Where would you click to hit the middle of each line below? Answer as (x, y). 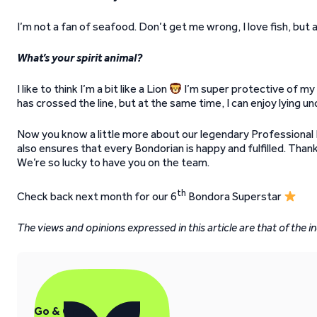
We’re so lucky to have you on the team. (113, 162)
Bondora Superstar (235, 197)
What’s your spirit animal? (80, 58)
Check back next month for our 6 (97, 197)
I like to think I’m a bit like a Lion (93, 89)
